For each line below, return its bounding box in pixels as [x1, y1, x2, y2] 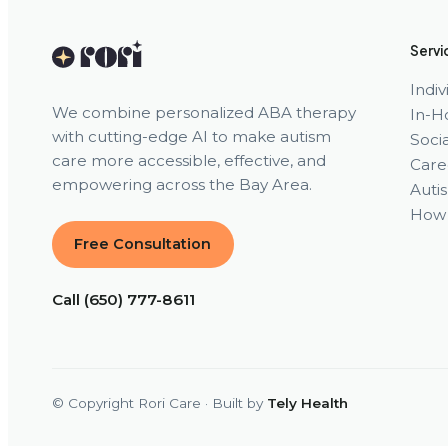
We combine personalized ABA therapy [52, 103, 356, 123]
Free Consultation [74, 235, 212, 254]
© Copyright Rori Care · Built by [52, 395, 267, 412]
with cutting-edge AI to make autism [52, 127, 331, 147]
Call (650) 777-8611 [52, 290, 195, 310]
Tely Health [267, 395, 348, 412]
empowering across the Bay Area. [52, 175, 312, 195]
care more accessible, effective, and [52, 151, 326, 171]
